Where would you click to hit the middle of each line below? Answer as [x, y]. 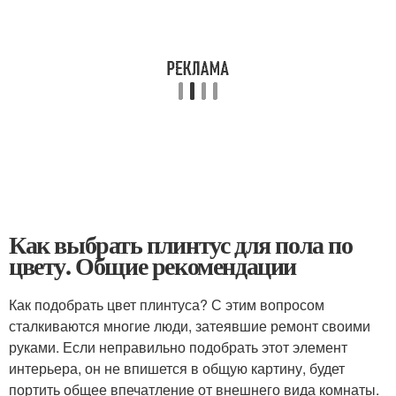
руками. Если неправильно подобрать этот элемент [178, 347]
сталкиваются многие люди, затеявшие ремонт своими [190, 326]
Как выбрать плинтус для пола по [181, 244]
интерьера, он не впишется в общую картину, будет [177, 368]
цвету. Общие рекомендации [152, 266]
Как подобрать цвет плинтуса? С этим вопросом [167, 305]
